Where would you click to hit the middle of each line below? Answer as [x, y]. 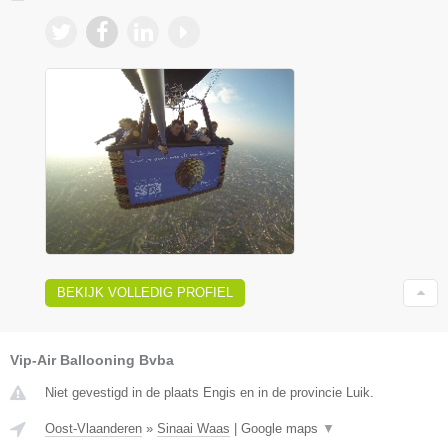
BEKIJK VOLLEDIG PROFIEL [145, 293]
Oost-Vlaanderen [93, 429]
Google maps [281, 429]
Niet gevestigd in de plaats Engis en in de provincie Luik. [209, 393]
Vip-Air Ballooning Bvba [92, 360]
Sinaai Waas [193, 429]
